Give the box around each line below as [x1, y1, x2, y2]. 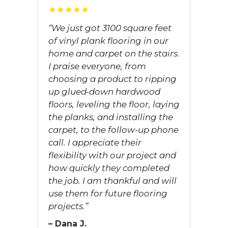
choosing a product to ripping [48, 74, 177, 84]
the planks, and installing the [48, 112, 173, 122]
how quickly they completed [48, 163, 169, 173]
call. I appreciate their [48, 137, 141, 148]
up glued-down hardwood [48, 87, 160, 97]
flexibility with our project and [48, 150, 176, 160]
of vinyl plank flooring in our [48, 36, 168, 46]
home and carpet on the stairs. [48, 48, 180, 59]
